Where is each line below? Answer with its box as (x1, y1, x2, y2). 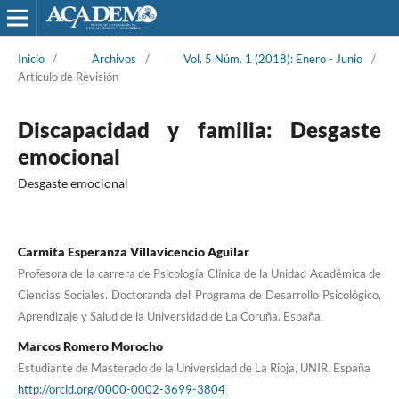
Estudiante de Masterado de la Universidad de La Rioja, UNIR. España (17, 360, 370, 375)
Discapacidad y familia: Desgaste (17, 116, 382, 142)
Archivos (92, 51, 136, 66)
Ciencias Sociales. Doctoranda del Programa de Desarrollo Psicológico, (17, 287, 382, 302)
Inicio (17, 51, 45, 66)
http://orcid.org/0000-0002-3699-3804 (17, 381, 225, 396)
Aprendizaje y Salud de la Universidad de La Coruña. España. (17, 308, 323, 323)
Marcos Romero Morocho (17, 338, 163, 354)
